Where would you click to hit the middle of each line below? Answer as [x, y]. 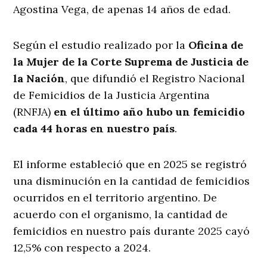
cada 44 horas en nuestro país [94, 129]
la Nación [39, 79]
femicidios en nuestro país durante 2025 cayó [132, 231]
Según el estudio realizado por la [101, 45]
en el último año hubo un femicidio [148, 112]
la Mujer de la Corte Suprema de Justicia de [131, 62]
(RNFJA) [32, 112]
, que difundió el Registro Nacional [155, 79]
